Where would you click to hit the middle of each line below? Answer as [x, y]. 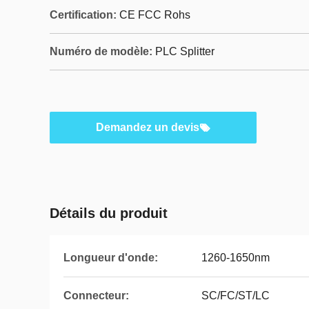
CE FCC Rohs [155, 15]
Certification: [83, 15]
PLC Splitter [185, 51]
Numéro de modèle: [101, 51]
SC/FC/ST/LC [236, 296]
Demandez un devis [148, 127]
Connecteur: [96, 296]
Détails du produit [109, 213]
